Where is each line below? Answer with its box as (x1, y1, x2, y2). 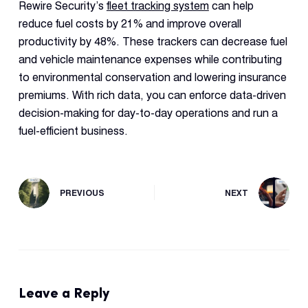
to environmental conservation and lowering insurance (18, 70, 287, 84)
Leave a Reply (18, 283, 109, 302)
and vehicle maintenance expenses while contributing (18, 52, 282, 66)
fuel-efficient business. (18, 124, 128, 137)
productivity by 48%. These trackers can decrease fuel (18, 34, 287, 48)
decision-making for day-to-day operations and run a (18, 106, 278, 120)
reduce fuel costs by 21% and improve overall (18, 16, 241, 30)
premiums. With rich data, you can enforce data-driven (18, 88, 286, 102)
